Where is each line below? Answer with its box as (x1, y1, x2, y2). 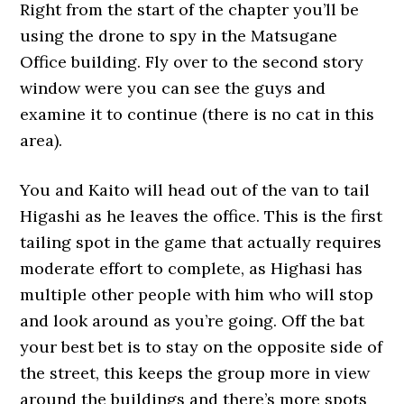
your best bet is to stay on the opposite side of (20, 336, 383, 357)
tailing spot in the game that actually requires (20, 232, 382, 252)
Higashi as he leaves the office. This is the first (20, 206, 383, 226)
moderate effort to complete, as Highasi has (20, 258, 363, 279)
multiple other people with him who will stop (20, 284, 374, 305)
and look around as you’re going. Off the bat (20, 310, 365, 331)
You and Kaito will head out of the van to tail (20, 179, 371, 200)
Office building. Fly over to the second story (20, 51, 364, 72)
